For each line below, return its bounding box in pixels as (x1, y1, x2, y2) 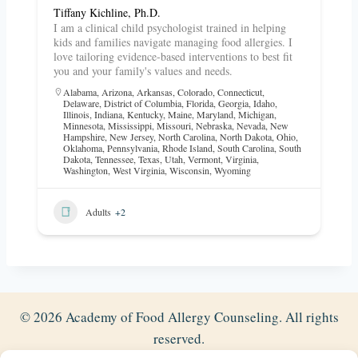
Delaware (63, 97, 99, 109)
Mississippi (108, 119, 152, 132)
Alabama (63, 86, 97, 98)
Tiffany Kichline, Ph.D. (54, 5, 161, 20)
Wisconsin (169, 164, 209, 177)
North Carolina (158, 130, 215, 143)
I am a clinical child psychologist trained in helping (54, 20, 286, 35)
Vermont (188, 153, 221, 165)
